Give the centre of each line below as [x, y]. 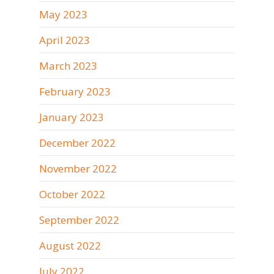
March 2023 [68, 66]
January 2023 [72, 117]
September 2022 [79, 220]
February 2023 [75, 91]
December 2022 [77, 143]
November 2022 [78, 168]
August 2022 [70, 246]
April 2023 [65, 40]
